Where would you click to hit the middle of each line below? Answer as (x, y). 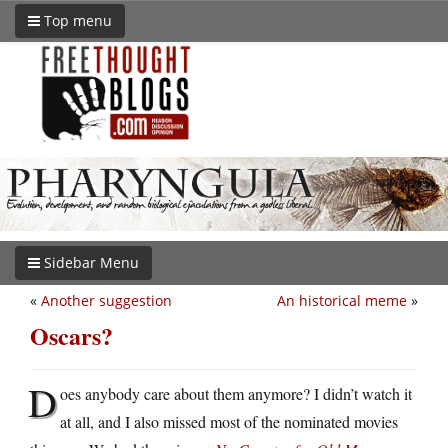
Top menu (76, 20)
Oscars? (71, 335)
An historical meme (342, 300)
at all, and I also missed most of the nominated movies (229, 421)
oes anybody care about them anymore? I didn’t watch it (236, 393)
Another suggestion (106, 300)
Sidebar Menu (89, 262)
